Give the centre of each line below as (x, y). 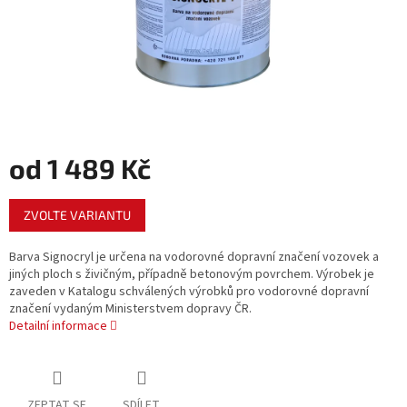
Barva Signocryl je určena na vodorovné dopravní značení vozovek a (194, 258)
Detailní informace (58, 327)
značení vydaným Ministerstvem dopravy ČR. (130, 309)
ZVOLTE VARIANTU (77, 215)
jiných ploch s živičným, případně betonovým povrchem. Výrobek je (192, 275)
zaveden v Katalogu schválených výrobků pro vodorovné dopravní (189, 292)
